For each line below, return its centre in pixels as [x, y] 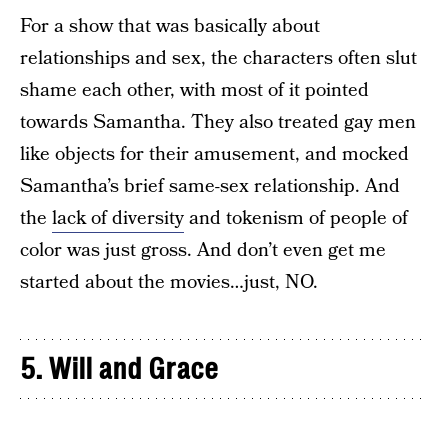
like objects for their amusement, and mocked [214, 154]
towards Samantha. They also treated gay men [218, 122]
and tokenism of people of [296, 218]
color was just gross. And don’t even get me [203, 250]
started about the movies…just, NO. [169, 282]
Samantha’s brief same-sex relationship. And [210, 186]
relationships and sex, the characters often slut [218, 58]
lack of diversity [118, 218]
